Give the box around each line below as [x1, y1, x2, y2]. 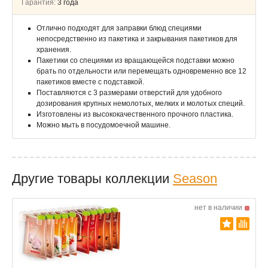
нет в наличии [194, 203, 242, 212]
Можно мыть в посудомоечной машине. [36, 121, 170, 129]
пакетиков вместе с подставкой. [36, 78, 144, 86]
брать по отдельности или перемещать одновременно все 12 [36, 67, 246, 75]
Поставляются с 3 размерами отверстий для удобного [36, 89, 222, 97]
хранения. [36, 45, 71, 54]
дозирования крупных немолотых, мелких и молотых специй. [36, 99, 245, 108]
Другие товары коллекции [12, 171, 173, 186]
